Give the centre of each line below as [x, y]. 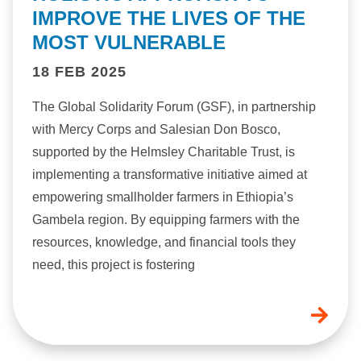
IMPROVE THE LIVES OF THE [169, 19]
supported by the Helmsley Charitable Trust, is [164, 152]
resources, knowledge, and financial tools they [164, 243]
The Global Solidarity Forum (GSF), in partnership [174, 107]
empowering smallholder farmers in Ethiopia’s [163, 197]
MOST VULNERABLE [129, 43]
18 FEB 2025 [79, 72]
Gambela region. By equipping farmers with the [166, 220]
